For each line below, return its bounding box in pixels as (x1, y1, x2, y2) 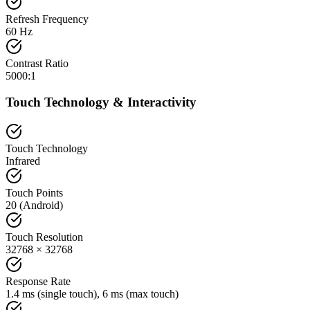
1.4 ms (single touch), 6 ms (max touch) (6, 288, 179, 300)
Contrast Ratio (6, 57, 69, 69)
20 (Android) (6, 199, 63, 212)
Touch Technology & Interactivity (6, 95, 197, 110)
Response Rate (6, 275, 71, 288)
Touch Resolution (6, 231, 83, 244)
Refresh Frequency (6, 12, 89, 25)
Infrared (6, 155, 40, 167)
